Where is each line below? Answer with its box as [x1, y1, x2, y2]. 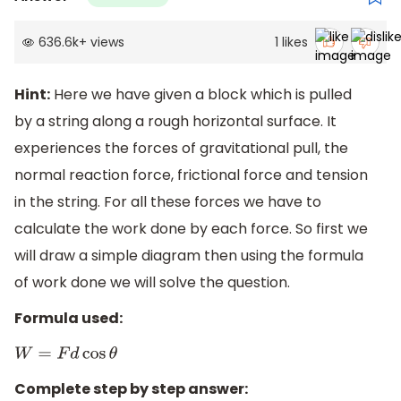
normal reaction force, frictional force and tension [14, 165, 368, 186]
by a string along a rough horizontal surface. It [14, 111, 337, 132]
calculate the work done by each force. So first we [14, 218, 368, 240]
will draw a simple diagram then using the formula [14, 245, 363, 267]
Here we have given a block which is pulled [50, 84, 352, 106]
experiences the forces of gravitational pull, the [14, 138, 348, 159]
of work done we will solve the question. [14, 272, 290, 294]
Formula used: [14, 308, 123, 329]
